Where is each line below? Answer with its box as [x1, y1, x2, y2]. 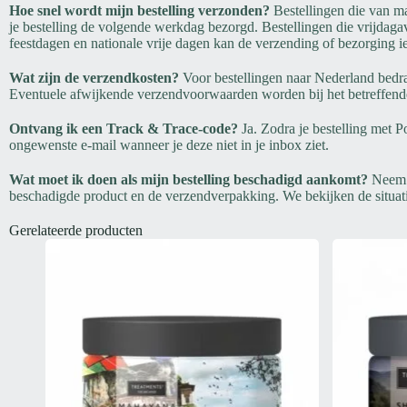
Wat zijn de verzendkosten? [9, 70, 179, 86]
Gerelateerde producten [9, 223, 143, 239]
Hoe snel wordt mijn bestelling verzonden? [9, 3, 270, 19]
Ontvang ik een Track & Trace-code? [9, 121, 238, 137]
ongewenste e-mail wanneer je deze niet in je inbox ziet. [9, 137, 329, 154]
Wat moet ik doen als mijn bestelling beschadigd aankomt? [9, 172, 368, 188]
